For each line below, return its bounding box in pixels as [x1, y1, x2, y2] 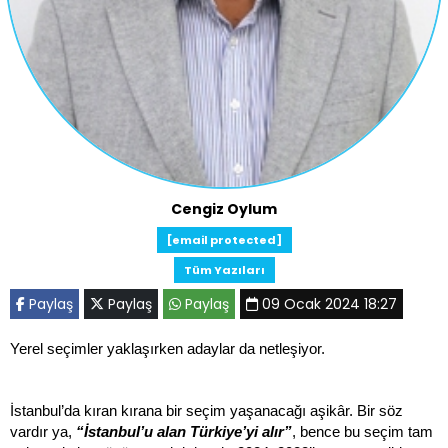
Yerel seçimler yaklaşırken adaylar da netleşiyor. [10, 341, 325, 357]
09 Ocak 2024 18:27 [258, 294, 397, 314]
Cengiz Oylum [171, 199, 277, 219]
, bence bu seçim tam [292, 424, 433, 440]
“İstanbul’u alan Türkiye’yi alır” [76, 424, 292, 440]
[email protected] [166, 232, 282, 248]
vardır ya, [10, 424, 76, 440]
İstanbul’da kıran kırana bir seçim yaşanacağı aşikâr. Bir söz [10, 403, 403, 419]
